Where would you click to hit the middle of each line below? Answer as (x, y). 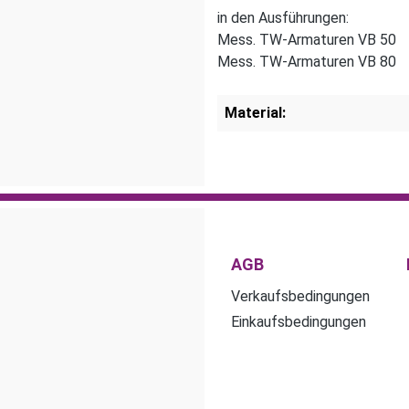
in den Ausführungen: (283, 17)
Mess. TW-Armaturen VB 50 (307, 39)
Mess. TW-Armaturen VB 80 (307, 61)
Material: (255, 112)
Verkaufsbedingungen (300, 296)
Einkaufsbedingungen (299, 321)
